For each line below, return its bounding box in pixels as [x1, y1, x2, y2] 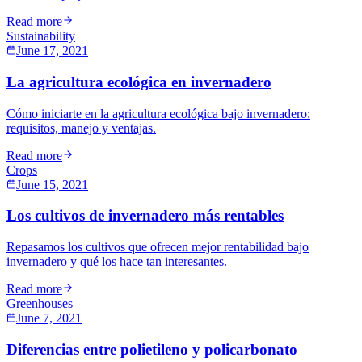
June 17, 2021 [16, 44, 88, 58]
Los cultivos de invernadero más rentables [6, 207, 284, 225]
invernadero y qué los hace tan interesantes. [6, 255, 227, 269]
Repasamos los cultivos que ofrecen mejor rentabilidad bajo [6, 240, 309, 255]
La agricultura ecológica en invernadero [6, 73, 271, 90]
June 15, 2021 [16, 177, 88, 192]
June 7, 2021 [16, 311, 82, 326]
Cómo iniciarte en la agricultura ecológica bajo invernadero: [6, 106, 310, 120]
